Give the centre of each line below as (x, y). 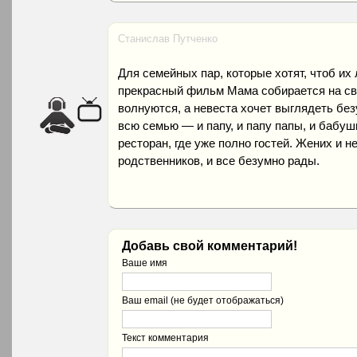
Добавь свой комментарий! (210, 246)
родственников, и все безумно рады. (219, 161)
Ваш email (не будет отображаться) (203, 300)
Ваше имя (145, 263)
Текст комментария (165, 338)
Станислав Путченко (168, 39)
